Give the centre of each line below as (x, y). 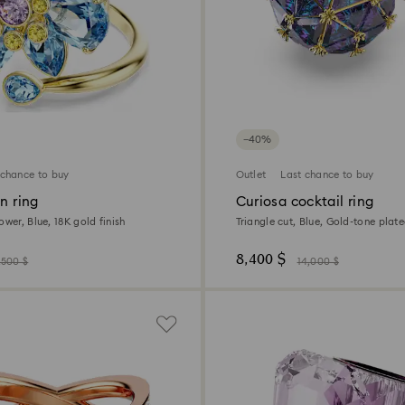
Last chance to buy (327, 175)
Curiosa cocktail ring (305, 202)
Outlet (251, 175)
